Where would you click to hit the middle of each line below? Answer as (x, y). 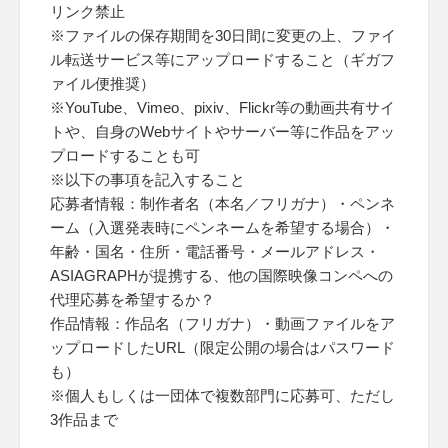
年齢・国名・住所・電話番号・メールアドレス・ (215, 251)
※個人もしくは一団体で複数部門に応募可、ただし (222, 395)
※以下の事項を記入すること (147, 179)
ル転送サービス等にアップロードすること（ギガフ (222, 59)
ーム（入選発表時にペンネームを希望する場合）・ (222, 227)
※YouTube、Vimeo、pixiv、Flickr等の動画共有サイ (222, 107)
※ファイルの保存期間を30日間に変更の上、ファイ (223, 35)
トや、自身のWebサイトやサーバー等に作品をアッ (222, 131)
